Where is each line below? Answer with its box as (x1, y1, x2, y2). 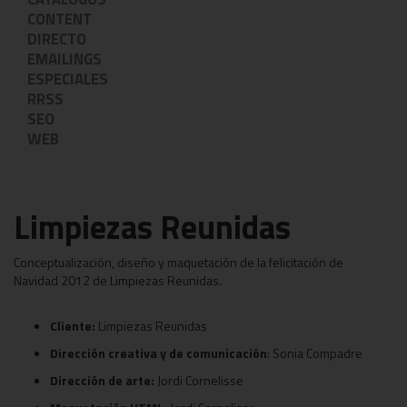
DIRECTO (27, 27, 86, 51)
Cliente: (50, 316, 98, 335)
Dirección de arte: (50, 371, 154, 390)
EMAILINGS (27, 47, 102, 71)
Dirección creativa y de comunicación (50, 343, 267, 362)
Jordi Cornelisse (154, 371, 243, 390)
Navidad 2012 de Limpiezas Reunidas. (14, 271, 222, 290)
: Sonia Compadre (267, 343, 362, 362)
